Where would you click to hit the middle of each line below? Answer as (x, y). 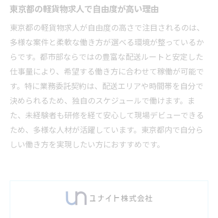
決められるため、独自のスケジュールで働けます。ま (102, 100)
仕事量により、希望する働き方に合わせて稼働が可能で (107, 71)
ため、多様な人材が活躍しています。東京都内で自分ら (107, 129)
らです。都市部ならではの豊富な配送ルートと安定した (107, 56)
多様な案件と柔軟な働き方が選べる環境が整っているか (107, 42)
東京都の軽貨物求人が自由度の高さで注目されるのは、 (107, 27)
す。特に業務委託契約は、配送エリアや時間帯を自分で (107, 85)
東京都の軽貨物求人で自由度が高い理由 (84, 8)
